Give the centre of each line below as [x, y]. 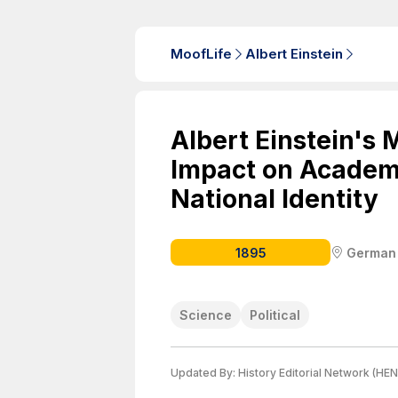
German [371, 252]
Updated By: [204, 373]
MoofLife [201, 54]
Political [275, 315]
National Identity [275, 199]
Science [206, 315]
